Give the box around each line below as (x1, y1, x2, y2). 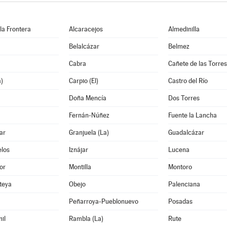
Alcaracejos (68, 25, 103, 33)
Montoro (168, 163, 192, 171)
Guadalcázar (168, 129, 204, 136)
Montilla (68, 163, 91, 171)
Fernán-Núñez (68, 111, 109, 119)
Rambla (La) (68, 215, 103, 222)
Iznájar (68, 146, 88, 154)
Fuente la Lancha (168, 111, 217, 119)
